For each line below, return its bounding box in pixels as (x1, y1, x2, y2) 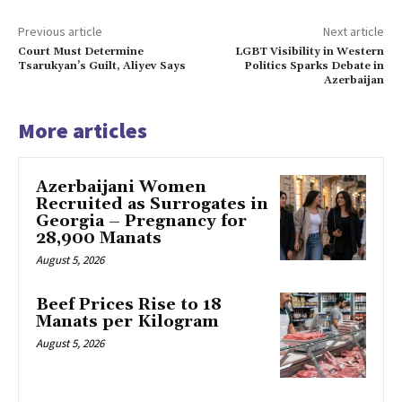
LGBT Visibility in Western (234, 44, 384, 58)
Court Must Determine (18, 44, 144, 58)
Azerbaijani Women (36, 176, 206, 197)
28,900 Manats (36, 227, 162, 249)
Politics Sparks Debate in (243, 58, 384, 73)
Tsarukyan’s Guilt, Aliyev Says (18, 58, 186, 73)
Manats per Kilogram (36, 310, 219, 332)
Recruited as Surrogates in (36, 193, 268, 214)
